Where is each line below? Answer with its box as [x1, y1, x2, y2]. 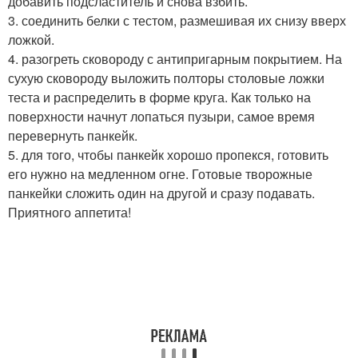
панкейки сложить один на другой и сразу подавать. [8, 184, 315, 203]
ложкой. [8, 30, 54, 50]
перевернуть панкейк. [8, 126, 137, 145]
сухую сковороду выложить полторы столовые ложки [8, 69, 324, 88]
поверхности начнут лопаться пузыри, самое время [8, 107, 315, 126]
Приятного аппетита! [8, 203, 131, 222]
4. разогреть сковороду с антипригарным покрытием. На [8, 50, 342, 69]
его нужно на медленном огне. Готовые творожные [8, 165, 312, 184]
